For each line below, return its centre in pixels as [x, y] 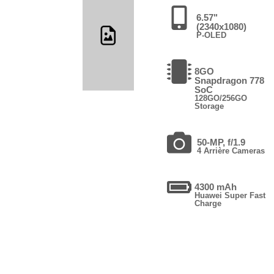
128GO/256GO [221, 98]
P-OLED [211, 35]
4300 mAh [216, 187]
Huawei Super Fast [230, 195]
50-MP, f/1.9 [221, 142]
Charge [208, 203]
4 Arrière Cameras [231, 150]
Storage [209, 106]
